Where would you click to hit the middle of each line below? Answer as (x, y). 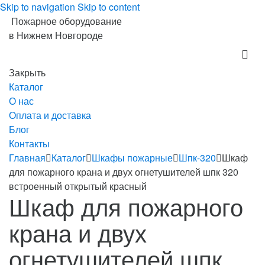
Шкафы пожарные (132, 158)
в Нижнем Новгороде (56, 35)
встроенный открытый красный (78, 186)
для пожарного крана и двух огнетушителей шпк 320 (124, 172)
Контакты (29, 143)
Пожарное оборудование (67, 21)
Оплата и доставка (50, 115)
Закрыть (27, 72)
